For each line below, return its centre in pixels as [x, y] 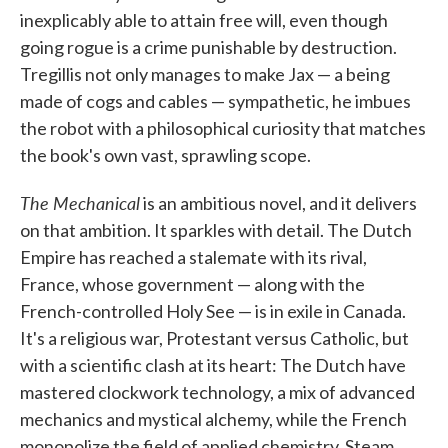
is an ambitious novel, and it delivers [278, 203]
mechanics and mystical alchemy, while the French [213, 419]
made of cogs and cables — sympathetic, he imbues [215, 101]
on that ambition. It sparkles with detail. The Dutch [216, 230]
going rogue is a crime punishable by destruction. [208, 47]
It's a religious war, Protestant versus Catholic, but [214, 338]
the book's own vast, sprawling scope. [165, 155]
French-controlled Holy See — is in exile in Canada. [213, 311]
